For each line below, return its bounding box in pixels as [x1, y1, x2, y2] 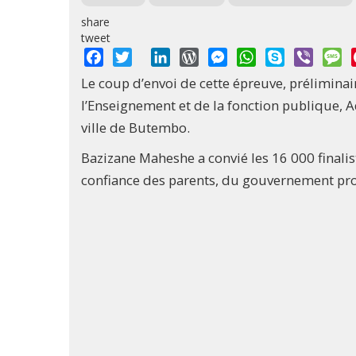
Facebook [103, 47, 161, 65]
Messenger [227, 47, 295, 65]
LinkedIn [170, 47, 222, 65]
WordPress [199, 47, 265, 65]
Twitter [132, 47, 176, 65]
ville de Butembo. [81, 118, 190, 137]
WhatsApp [256, 47, 318, 65]
